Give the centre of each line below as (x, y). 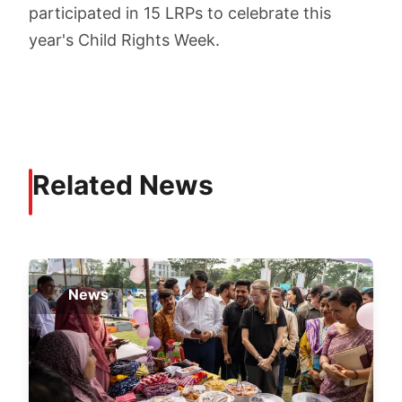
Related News (123, 185)
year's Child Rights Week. (124, 40)
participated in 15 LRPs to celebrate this (180, 13)
